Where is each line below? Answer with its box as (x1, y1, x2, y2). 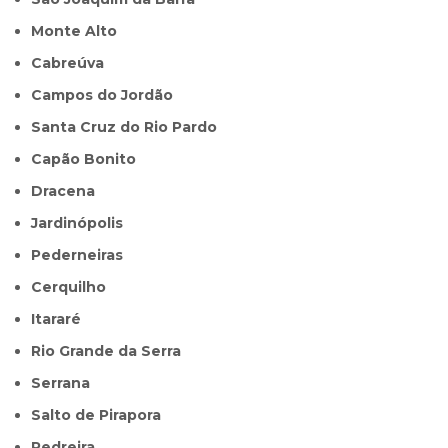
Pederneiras (41, 246, 124, 265)
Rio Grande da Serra (41, 342, 182, 361)
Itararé (35, 310, 82, 329)
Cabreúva (42, 54, 105, 73)
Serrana (41, 374, 91, 393)
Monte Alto (44, 22, 118, 41)
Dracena (43, 182, 96, 201)
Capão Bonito (42, 150, 137, 169)
